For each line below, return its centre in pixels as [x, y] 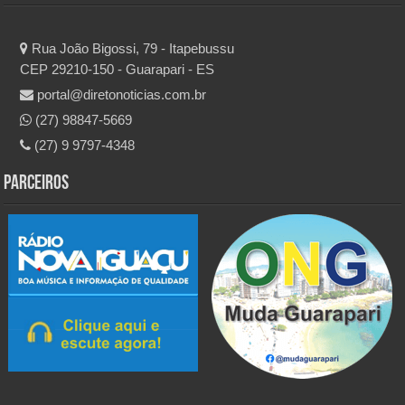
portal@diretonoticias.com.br [120, 94]
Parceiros [37, 184]
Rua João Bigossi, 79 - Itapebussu [132, 48]
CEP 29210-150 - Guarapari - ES [118, 69]
